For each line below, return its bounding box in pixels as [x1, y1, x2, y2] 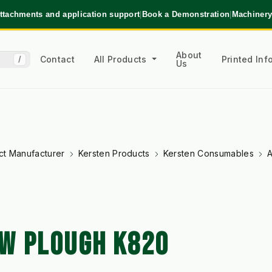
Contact [39, 53, 75, 64]
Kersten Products [78, 148, 150, 159]
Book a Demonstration [141, 9, 230, 19]
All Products [93, 53, 150, 64]
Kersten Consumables [163, 148, 254, 159]
